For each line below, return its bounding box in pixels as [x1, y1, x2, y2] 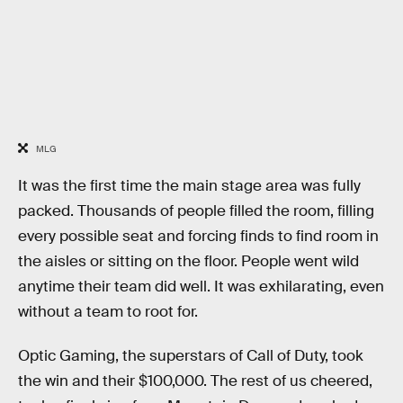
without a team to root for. [18, 301, 198, 321]
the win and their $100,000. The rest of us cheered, [18, 372, 372, 391]
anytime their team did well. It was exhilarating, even [18, 276, 384, 296]
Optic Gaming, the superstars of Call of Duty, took [18, 346, 363, 366]
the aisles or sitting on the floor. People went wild [18, 251, 359, 271]
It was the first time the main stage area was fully [18, 175, 361, 195]
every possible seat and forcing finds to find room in [18, 226, 379, 246]
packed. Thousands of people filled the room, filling [18, 201, 374, 220]
